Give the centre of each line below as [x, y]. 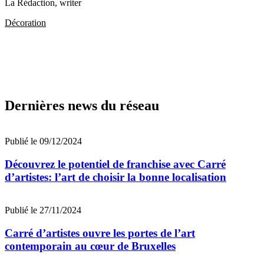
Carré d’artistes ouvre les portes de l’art [100, 233]
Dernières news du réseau [82, 105]
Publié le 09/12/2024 [43, 141]
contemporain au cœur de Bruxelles [90, 246]
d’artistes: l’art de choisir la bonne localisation [115, 177]
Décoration [25, 23]
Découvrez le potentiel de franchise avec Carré [115, 164]
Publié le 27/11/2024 [43, 210]
